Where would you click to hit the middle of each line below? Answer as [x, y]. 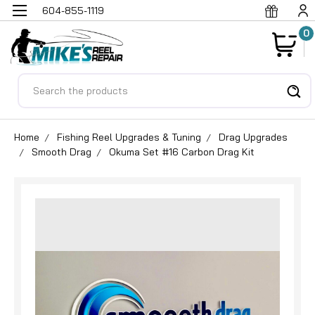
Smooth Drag [62, 152]
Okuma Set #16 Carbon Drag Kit [182, 152]
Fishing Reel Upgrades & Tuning [129, 137]
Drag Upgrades [253, 137]
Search [36, 81]
